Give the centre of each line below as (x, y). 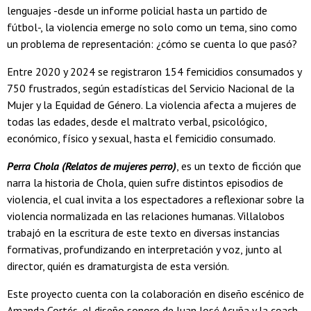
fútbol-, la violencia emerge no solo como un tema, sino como (152, 27)
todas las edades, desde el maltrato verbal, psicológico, (137, 122)
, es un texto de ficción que (239, 166)
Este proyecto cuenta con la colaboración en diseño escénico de (155, 294)
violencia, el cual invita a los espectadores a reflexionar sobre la (155, 200)
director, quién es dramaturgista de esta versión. (118, 266)
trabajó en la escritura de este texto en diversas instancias (143, 233)
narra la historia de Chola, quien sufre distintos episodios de (145, 183)
